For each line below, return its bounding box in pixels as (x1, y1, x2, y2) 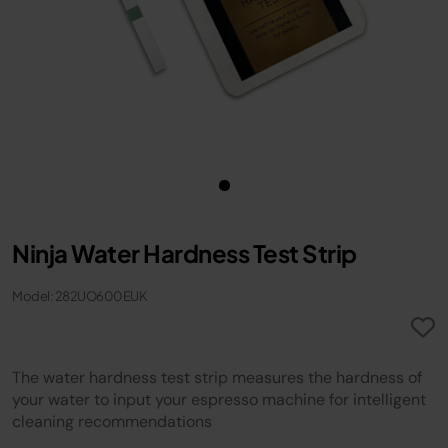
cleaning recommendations (12, 411, 212, 432)
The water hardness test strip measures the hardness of (12, 367, 422, 388)
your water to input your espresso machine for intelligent (12, 389, 426, 410)
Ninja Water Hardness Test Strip (12, 238, 357, 268)
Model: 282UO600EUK (12, 288, 147, 304)
